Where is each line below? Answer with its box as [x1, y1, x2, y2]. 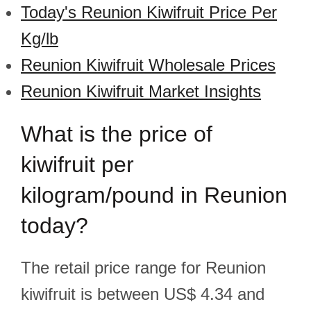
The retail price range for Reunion [21, 258, 266, 277]
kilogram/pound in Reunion [21, 183, 287, 208]
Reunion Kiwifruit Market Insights [21, 82, 261, 101]
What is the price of [21, 121, 212, 146]
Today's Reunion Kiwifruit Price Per [21, 3, 277, 22]
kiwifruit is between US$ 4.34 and [21, 285, 264, 303]
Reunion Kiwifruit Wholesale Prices [21, 56, 276, 74]
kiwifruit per [21, 152, 134, 177]
